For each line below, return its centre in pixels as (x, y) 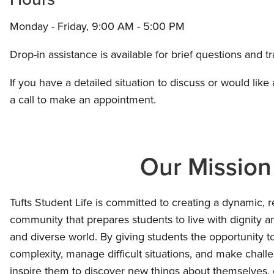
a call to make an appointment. (83, 99)
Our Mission (206, 166)
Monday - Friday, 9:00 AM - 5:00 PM (97, 26)
